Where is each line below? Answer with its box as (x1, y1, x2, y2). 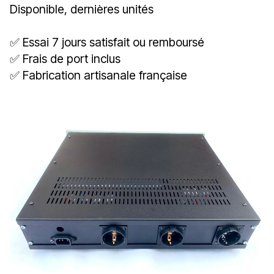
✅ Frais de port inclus (10, 51, 120, 66)
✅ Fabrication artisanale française (10, 67, 187, 83)
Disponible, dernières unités (10, 1, 154, 17)
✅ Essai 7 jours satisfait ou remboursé (10, 34, 204, 50)
